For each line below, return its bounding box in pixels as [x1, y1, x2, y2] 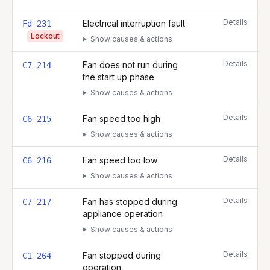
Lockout [31, 31, 60, 40]
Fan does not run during [83, 60, 178, 70]
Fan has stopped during [83, 196, 177, 207]
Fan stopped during [83, 250, 161, 260]
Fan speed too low [83, 155, 157, 165]
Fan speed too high [83, 113, 160, 124]
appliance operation [83, 209, 163, 219]
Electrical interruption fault [83, 18, 185, 28]
